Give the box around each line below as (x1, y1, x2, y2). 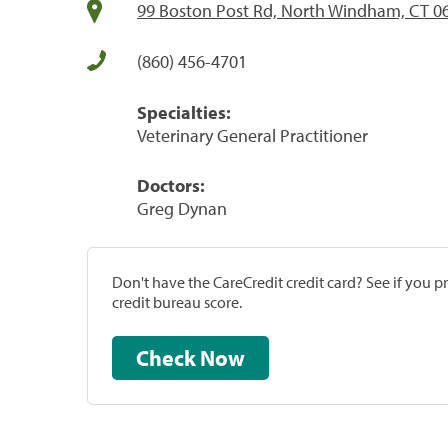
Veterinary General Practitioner (137, 123, 368, 147)
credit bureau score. (112, 291, 242, 312)
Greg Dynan (137, 196, 227, 220)
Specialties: (137, 100, 231, 124)
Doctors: (137, 173, 205, 197)
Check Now (200, 343, 245, 372)
